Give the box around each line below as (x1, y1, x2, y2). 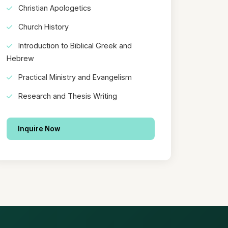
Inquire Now (18, 124, 61, 133)
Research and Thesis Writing (16, 91, 118, 100)
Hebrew (7, 53, 35, 63)
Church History (16, 22, 69, 31)
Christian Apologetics (16, 3, 92, 12)
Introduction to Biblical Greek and (16, 41, 132, 50)
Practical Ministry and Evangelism (16, 72, 132, 81)
